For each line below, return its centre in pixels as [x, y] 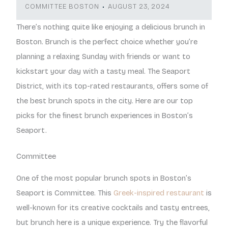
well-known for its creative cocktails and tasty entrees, [113, 208]
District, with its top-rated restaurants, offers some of [112, 86]
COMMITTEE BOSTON [62, 7]
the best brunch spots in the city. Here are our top [105, 101]
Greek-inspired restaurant [159, 193]
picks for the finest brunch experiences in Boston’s [105, 116]
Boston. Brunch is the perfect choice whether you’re [107, 42]
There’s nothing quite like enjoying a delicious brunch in [111, 27]
